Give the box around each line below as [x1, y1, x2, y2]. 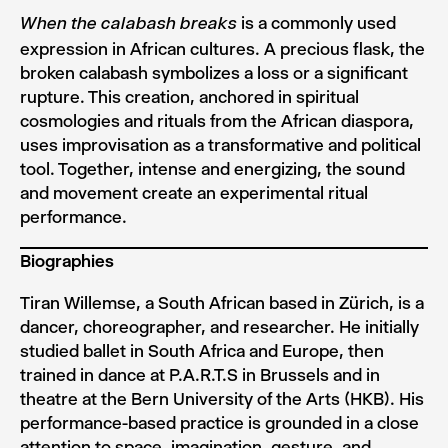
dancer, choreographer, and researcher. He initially [20, 317, 419, 337]
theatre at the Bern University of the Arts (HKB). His [20, 389, 424, 409]
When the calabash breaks [20, 17, 237, 32]
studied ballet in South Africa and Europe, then [20, 341, 384, 361]
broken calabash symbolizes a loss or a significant [20, 63, 408, 83]
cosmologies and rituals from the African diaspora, [20, 111, 414, 131]
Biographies [20, 251, 114, 271]
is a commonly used [237, 13, 396, 33]
